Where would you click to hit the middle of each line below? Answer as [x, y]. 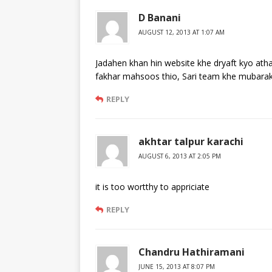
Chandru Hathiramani [192, 252]
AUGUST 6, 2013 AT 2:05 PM [180, 156]
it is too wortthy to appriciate [152, 187]
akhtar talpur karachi [191, 142]
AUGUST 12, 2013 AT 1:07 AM [182, 32]
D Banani [160, 18]
